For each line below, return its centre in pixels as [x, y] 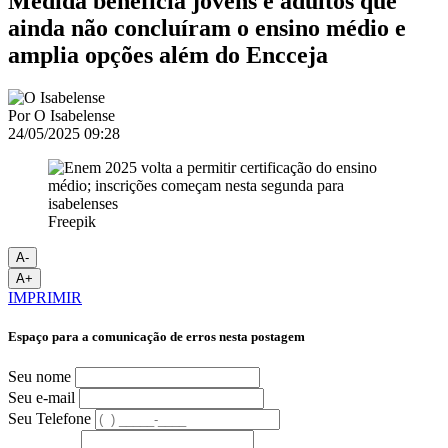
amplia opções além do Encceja [168, 54]
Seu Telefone [49, 419]
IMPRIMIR [45, 297]
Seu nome [39, 377]
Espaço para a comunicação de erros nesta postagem [156, 336]
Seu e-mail [41, 398]
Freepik [72, 221]
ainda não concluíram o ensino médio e [207, 27]
